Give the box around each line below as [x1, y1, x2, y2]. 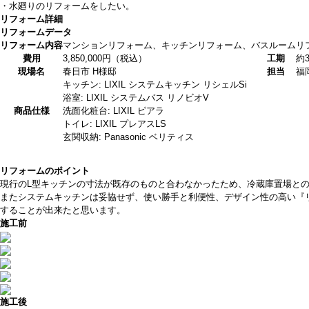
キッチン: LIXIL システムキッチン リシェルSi [63, 79, 247, 90]
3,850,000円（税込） [63, 53, 147, 63]
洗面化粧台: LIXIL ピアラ [63, 106, 164, 116]
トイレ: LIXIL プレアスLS [63, 119, 166, 129]
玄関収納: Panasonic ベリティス [63, 132, 194, 142]
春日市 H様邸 [63, 66, 117, 77]
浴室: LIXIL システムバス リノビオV [63, 92, 209, 103]
